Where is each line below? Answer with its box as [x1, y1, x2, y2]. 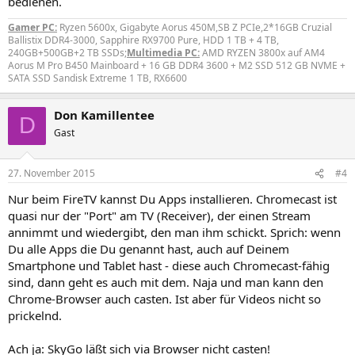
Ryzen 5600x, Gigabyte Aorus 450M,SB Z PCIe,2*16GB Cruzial [57, 20, 332, 34]
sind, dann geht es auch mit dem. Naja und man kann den [8, 274, 323, 290]
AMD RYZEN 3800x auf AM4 [200, 45, 325, 59]
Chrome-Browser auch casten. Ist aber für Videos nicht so [8, 291, 321, 307]
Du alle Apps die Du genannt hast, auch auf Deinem [8, 241, 289, 257]
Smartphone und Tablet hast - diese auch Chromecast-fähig [8, 258, 330, 273]
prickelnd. [8, 307, 62, 323]
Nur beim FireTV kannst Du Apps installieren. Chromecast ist [8, 191, 337, 207]
